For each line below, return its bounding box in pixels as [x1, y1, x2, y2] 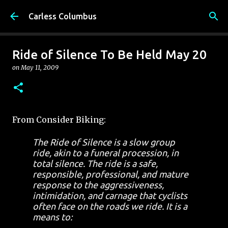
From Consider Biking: [12, 115, 106, 125]
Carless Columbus [28, 12, 97, 21]
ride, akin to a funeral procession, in [33, 148, 179, 158]
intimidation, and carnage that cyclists [33, 190, 187, 201]
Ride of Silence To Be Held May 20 [12, 48, 207, 62]
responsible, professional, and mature [33, 169, 188, 179]
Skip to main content [76, 8, 152, 17]
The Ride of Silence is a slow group [33, 137, 175, 147]
